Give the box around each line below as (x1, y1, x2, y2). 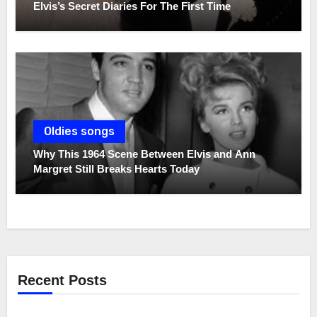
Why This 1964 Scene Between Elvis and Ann (33, 147, 256, 160)
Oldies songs (44, 124, 115, 138)
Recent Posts (17, 272, 107, 289)
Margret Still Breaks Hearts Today (33, 162, 200, 175)
